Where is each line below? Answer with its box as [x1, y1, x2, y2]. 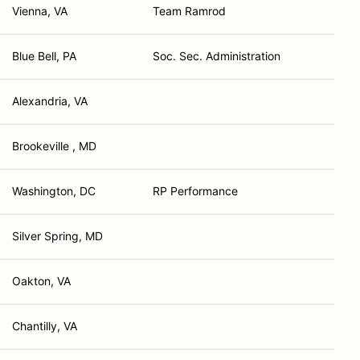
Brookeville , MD [12, 139, 96, 153]
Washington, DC [12, 184, 96, 198]
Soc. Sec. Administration [153, 49, 280, 63]
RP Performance [153, 184, 238, 198]
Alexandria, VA [12, 94, 88, 108]
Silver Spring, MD [12, 229, 103, 243]
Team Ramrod [153, 4, 226, 18]
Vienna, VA [12, 4, 67, 18]
